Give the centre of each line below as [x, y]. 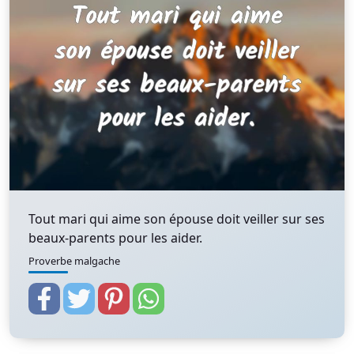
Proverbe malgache [74, 261]
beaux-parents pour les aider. [115, 238]
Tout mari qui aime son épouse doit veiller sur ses [177, 219]
